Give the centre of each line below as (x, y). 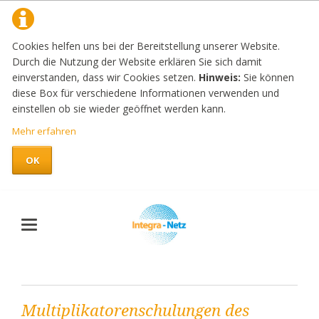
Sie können (268, 77)
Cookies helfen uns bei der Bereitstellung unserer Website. (146, 46)
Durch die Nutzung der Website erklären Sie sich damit (137, 61)
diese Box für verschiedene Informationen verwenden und (146, 93)
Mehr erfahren (45, 131)
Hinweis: (220, 77)
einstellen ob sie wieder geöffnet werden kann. (119, 108)
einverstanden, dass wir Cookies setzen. (106, 77)
